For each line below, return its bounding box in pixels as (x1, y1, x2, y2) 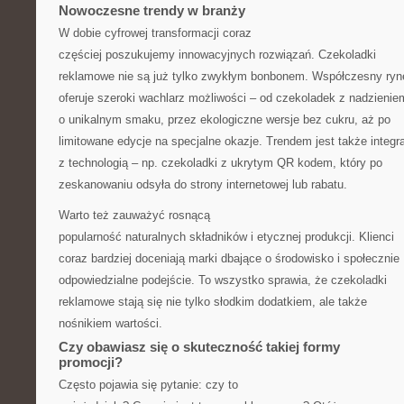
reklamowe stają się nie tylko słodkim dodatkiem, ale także (59, 295, 367, 308)
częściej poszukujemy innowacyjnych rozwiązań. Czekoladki (59, 48, 376, 61)
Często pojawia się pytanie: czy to (59, 378, 238, 391)
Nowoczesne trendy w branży (59, 3, 245, 18)
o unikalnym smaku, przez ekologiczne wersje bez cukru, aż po (59, 113, 390, 126)
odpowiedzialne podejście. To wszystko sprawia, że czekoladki (59, 273, 387, 287)
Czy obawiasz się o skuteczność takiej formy (59, 339, 340, 354)
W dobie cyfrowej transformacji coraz (59, 26, 252, 40)
